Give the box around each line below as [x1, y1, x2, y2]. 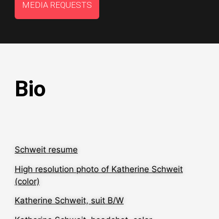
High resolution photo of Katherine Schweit [15, 164, 183, 174]
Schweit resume [15, 145, 78, 155]
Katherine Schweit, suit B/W [15, 196, 124, 206]
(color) [15, 176, 40, 186]
